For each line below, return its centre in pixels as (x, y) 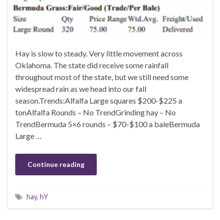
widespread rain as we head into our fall (81, 89)
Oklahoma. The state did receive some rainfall (92, 65)
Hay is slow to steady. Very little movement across (99, 54)
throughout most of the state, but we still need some (102, 77)
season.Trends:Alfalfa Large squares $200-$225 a (99, 101)
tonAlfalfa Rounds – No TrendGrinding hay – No (96, 112)
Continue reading (56, 165)
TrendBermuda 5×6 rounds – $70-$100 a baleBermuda (108, 124)
